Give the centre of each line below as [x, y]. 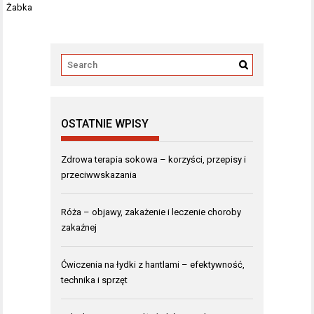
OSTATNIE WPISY [105, 123]
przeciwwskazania [99, 175]
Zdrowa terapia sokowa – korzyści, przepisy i [153, 159]
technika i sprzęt [94, 280]
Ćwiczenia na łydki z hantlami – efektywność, [153, 264]
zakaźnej [79, 227]
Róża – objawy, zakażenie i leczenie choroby [151, 212]
